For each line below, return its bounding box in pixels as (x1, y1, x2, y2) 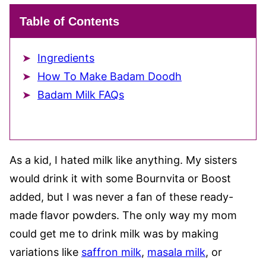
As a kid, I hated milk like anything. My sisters (9, 154, 237, 166)
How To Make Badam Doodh (37, 70, 182, 83)
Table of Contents (20, 15, 119, 28)
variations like (9, 246, 81, 258)
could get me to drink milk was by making (9, 227, 218, 240)
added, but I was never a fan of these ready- (9, 191, 233, 203)
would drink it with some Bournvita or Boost (9, 172, 231, 185)
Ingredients (37, 52, 94, 64)
